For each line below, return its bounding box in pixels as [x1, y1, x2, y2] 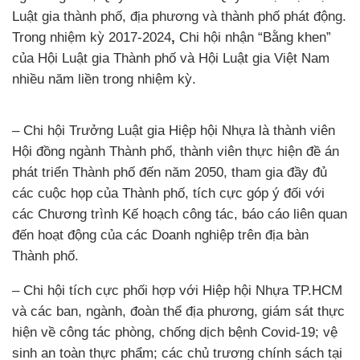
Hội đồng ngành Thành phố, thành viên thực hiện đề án [12, 143, 339, 159]
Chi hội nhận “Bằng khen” [179, 29, 331, 45]
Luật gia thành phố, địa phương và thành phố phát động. [12, 8, 346, 24]
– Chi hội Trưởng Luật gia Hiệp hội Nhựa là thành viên [12, 122, 335, 138]
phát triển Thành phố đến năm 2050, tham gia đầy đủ [12, 164, 327, 180]
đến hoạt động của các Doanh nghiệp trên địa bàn [12, 227, 309, 243]
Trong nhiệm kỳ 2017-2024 [12, 29, 171, 45]
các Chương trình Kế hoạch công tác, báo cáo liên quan [12, 206, 347, 222]
